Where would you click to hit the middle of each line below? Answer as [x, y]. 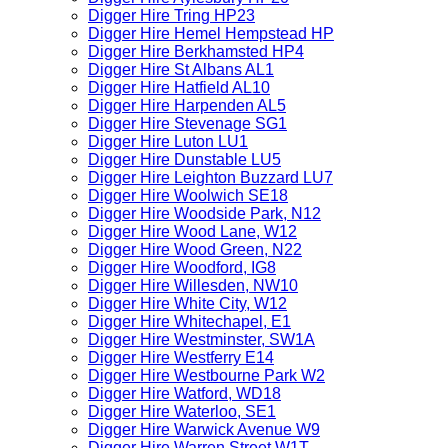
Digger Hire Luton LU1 [168, 141]
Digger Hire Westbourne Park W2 [206, 375]
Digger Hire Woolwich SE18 [188, 195]
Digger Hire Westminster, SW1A [201, 339]
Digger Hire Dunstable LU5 [184, 159]
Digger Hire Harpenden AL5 [187, 105]
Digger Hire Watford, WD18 [184, 393]
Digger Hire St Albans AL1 [181, 69]
